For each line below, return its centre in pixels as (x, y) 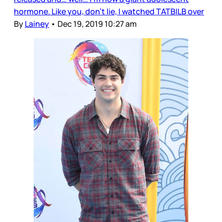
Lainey (37, 24)
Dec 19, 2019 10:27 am (97, 24)
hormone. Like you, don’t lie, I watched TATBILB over (109, 11)
